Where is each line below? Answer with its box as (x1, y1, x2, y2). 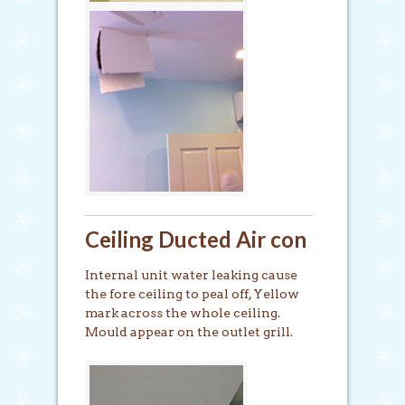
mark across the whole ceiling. (85, 305, 280, 320)
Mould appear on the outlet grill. (85, 324, 293, 339)
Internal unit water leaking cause (85, 267, 297, 282)
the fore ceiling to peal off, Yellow (85, 286, 299, 301)
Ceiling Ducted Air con (85, 225, 306, 252)
